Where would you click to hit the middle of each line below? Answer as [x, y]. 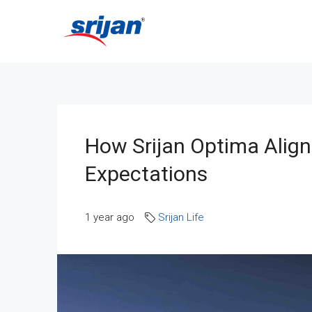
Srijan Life [181, 217]
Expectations [146, 174]
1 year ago [110, 217]
